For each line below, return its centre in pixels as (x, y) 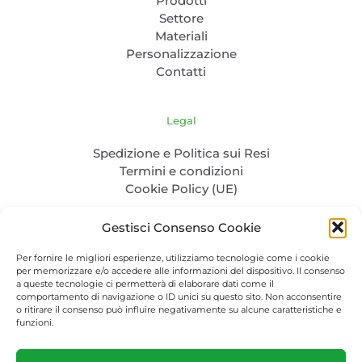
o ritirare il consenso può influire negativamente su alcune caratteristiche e (179, 309)
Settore (181, 18)
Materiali (181, 36)
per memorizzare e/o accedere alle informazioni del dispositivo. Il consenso (181, 271)
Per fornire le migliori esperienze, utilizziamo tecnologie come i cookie (173, 258)
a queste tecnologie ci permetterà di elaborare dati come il (145, 284)
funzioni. (35, 322)
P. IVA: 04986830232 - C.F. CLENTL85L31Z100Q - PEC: (181, 318)
